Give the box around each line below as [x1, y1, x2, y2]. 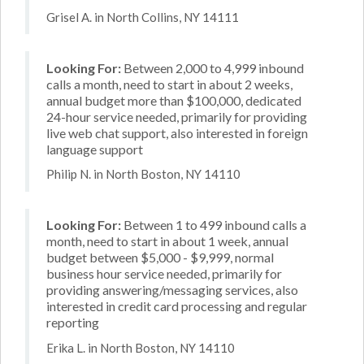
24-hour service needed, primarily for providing [46, 108, 307, 124]
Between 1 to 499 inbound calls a [121, 217, 306, 232]
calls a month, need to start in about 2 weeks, [46, 76, 292, 92]
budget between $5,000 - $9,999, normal [46, 249, 274, 265]
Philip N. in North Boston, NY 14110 [46, 167, 240, 181]
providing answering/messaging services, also [46, 282, 298, 297]
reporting [46, 314, 99, 330]
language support [46, 141, 143, 157]
